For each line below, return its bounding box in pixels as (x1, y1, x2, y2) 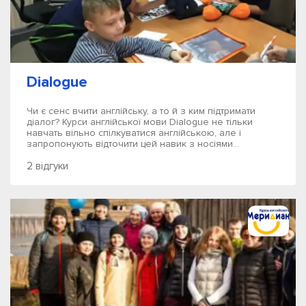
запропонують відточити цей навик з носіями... (27, 138, 239, 150)
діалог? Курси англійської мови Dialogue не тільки (27, 116, 253, 128)
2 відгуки (27, 160, 68, 172)
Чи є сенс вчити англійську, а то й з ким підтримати (27, 105, 255, 117)
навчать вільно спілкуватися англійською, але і (27, 127, 241, 139)
